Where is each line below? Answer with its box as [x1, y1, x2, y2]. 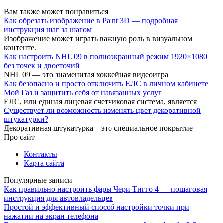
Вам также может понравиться [4, 7, 108, 16]
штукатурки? [4, 114, 48, 123]
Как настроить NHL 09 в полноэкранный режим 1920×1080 [4, 52, 207, 61]
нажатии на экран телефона [4, 211, 98, 220]
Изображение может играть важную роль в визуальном [4, 34, 192, 43]
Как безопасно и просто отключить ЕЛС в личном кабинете [4, 79, 208, 88]
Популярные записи [4, 175, 72, 184]
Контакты [24, 149, 57, 158]
